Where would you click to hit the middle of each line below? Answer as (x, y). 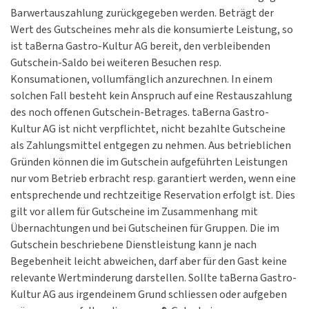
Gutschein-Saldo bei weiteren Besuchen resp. (116, 63)
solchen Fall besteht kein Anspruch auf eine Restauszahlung (151, 97)
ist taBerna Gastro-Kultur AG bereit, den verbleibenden (140, 47)
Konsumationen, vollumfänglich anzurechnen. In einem (141, 80)
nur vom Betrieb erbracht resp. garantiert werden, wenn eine (153, 179)
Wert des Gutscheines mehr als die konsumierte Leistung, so (152, 30)
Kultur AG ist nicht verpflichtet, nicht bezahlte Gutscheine (148, 130)
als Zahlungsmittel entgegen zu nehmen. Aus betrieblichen (151, 146)
